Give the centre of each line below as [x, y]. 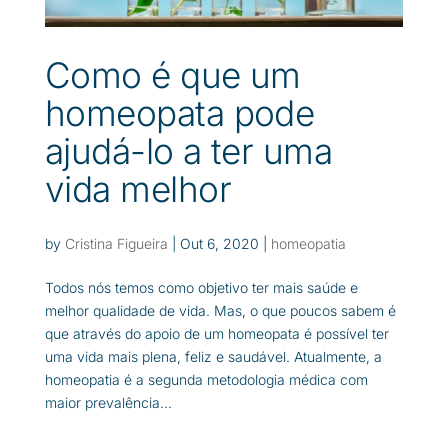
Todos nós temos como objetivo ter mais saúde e [201, 287]
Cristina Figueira [116, 243]
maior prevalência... [108, 402]
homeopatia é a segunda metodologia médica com [206, 379]
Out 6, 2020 [219, 243]
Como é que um [172, 75]
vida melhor [137, 189]
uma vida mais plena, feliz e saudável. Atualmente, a [213, 356]
